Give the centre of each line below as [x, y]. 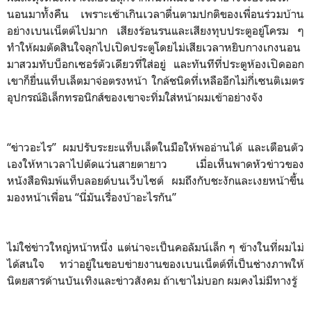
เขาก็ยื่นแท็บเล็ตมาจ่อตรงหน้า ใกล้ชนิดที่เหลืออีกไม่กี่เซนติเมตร [155, 80]
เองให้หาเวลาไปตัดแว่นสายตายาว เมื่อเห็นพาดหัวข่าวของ [155, 163]
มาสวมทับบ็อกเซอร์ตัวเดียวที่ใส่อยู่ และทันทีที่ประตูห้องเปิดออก [155, 64]
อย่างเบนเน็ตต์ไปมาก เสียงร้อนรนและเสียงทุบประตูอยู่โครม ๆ [155, 30]
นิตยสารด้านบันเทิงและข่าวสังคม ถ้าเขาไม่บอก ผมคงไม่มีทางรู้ [153, 280]
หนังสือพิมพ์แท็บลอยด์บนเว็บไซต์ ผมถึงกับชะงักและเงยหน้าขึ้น [155, 180]
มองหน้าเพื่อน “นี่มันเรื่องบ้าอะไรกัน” [93, 197]
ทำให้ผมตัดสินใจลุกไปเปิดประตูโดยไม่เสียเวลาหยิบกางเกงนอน [154, 47]
